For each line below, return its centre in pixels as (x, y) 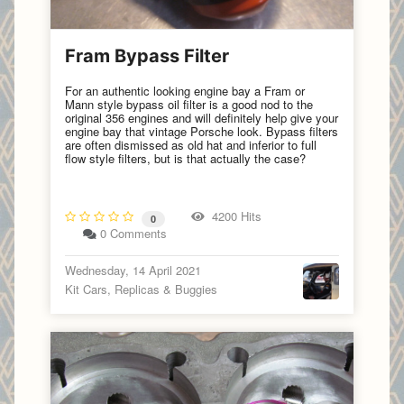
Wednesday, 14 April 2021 (133, 271)
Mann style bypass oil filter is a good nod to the (189, 104)
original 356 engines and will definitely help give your (202, 117)
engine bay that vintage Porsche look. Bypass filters (202, 131)
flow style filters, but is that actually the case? (187, 158)
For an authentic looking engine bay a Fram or (185, 90)
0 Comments (133, 234)
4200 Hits (233, 216)
